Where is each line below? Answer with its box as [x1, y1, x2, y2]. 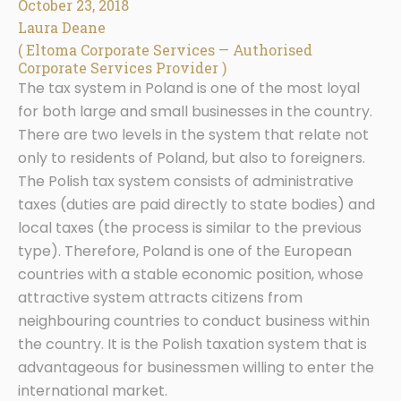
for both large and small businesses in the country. [18, 101, 372, 123]
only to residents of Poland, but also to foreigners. [18, 148, 365, 169]
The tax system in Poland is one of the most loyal [18, 78, 360, 99]
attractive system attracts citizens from [18, 287, 303, 309]
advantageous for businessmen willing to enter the [18, 357, 374, 379]
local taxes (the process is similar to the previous [18, 218, 362, 239]
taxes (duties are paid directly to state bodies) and [18, 194, 375, 216]
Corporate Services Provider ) [18, 58, 226, 78]
